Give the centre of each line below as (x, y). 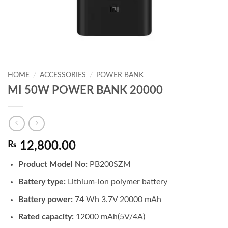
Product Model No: (53, 164)
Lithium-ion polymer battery (116, 182)
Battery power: (45, 199)
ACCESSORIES (63, 76)
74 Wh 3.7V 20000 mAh (117, 199)
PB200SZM (109, 164)
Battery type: (42, 182)
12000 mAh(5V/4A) (109, 217)
